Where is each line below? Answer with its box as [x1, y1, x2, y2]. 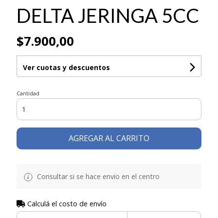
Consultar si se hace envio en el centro [35, 171, 160, 181]
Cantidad [16, 89, 39, 97]
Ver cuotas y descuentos [22, 62, 110, 72]
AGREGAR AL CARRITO [68, 132, 149, 144]
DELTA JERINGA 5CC [16, 3, 199, 27]
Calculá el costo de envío [25, 199, 107, 208]
